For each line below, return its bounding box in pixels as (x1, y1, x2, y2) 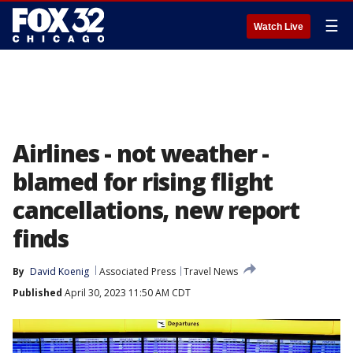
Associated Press (99, 265, 176, 278)
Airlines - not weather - (13, 137, 269, 169)
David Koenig (30, 265, 89, 278)
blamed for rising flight (13, 165, 273, 198)
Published (13, 286, 62, 299)
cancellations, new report (13, 194, 299, 226)
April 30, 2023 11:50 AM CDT (62, 286, 191, 299)
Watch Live (254, 21, 303, 32)
